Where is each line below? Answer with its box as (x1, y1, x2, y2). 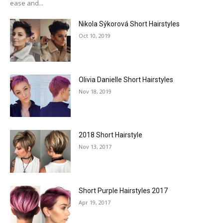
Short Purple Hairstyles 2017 (79, 187, 168, 195)
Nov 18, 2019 (79, 87, 112, 95)
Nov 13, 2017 (79, 143, 112, 151)
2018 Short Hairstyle (79, 131, 143, 139)
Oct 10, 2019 (79, 32, 111, 39)
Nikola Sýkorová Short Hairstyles (79, 20, 180, 28)
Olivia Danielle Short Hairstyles (79, 75, 174, 84)
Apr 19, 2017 (79, 199, 111, 207)
